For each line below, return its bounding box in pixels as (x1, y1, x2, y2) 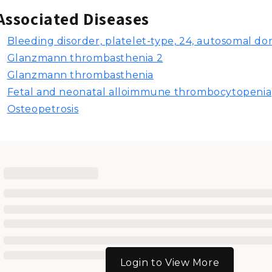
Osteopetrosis (7, 103, 79, 115)
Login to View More (120, 257, 220, 269)
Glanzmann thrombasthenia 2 (7, 52, 163, 64)
